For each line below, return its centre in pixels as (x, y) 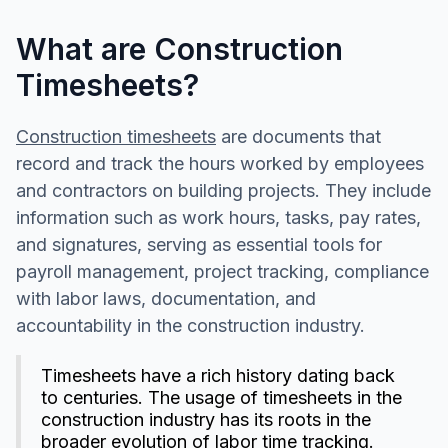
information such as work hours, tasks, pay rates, (218, 217)
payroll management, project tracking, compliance (222, 271)
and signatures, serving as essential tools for (199, 244)
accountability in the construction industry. (190, 325)
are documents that (298, 136)
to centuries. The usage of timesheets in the (221, 397)
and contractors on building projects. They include (223, 190)
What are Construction (179, 48)
